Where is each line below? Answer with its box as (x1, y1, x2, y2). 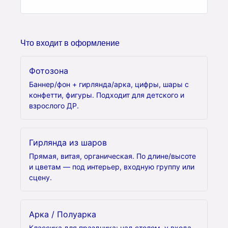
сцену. (29, 173, 52, 182)
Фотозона (29, 66, 68, 76)
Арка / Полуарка (29, 209, 96, 219)
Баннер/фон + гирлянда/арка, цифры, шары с (29, 80, 189, 89)
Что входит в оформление (20, 39, 120, 47)
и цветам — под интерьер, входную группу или (29, 162, 194, 171)
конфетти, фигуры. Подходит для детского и (29, 91, 184, 99)
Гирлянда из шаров (29, 137, 107, 148)
